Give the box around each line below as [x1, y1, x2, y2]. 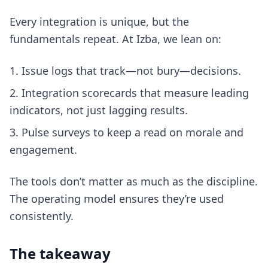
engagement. [10, 142, 77, 157]
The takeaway [10, 243, 111, 263]
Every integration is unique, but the [10, 14, 189, 29]
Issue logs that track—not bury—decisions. [22, 63, 241, 78]
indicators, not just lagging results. [10, 103, 188, 117]
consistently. [10, 209, 74, 223]
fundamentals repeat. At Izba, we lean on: [10, 32, 221, 46]
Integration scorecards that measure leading [22, 86, 249, 100]
